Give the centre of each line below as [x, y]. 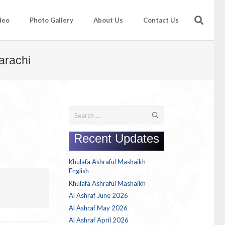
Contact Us [161, 20]
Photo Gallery [51, 20]
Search [78, 111]
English [79, 171]
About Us [108, 20]
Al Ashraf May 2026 [98, 208]
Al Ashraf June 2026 [99, 196]
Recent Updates [117, 139]
